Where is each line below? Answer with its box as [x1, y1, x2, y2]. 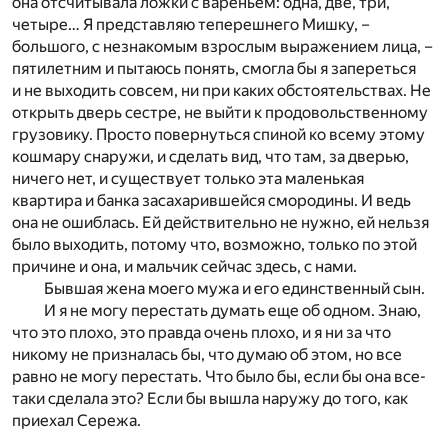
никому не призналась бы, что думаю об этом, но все [12, 345, 402, 365]
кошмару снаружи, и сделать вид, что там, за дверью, [12, 147, 409, 167]
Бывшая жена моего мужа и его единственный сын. [44, 279, 425, 299]
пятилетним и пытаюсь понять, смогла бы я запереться [12, 59, 416, 79]
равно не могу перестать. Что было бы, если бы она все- [12, 367, 426, 387]
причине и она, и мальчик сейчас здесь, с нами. [12, 257, 357, 277]
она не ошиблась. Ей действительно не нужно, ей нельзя [12, 213, 429, 233]
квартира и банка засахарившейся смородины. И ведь [12, 191, 411, 211]
